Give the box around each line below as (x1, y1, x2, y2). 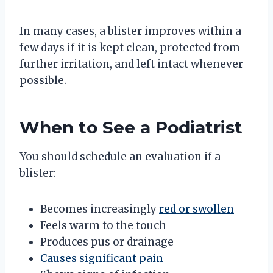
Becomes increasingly (40, 202, 159, 216)
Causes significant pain (40, 251, 163, 265)
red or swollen (159, 202, 234, 216)
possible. (19, 73, 66, 87)
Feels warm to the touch (40, 218, 166, 232)
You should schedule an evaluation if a (19, 149, 221, 163)
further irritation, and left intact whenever (19, 57, 243, 71)
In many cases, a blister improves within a (19, 24, 241, 38)
